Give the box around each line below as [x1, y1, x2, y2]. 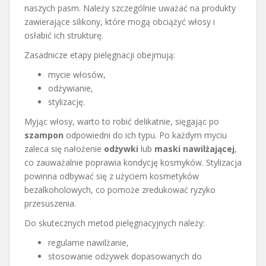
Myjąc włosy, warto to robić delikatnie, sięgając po [24, 115, 219, 127]
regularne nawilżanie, [48, 236, 129, 248]
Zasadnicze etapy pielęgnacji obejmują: [24, 49, 175, 61]
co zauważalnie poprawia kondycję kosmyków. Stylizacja [24, 156, 242, 168]
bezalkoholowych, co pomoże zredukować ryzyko [24, 183, 216, 195]
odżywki [104, 142, 138, 154]
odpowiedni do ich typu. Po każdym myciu [64, 129, 227, 141]
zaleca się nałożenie [24, 142, 104, 154]
